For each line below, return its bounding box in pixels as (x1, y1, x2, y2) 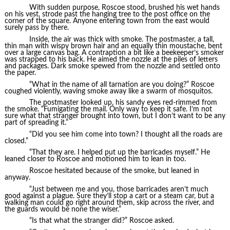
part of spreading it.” (4, 119, 68, 127)
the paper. (4, 69, 36, 76)
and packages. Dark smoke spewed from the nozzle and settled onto (4, 62, 220, 70)
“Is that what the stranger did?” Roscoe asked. (29, 217, 174, 225)
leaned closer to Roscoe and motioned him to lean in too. (4, 156, 186, 163)
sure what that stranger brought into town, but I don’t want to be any (4, 112, 225, 120)
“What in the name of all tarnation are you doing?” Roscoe (29, 81, 214, 88)
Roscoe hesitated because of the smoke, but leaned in (29, 167, 199, 175)
